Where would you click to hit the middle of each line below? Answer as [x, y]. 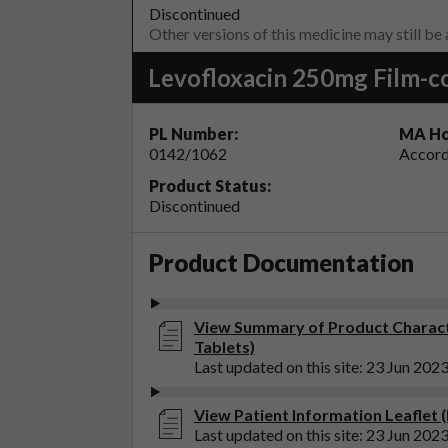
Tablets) [224, 346]
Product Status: [210, 186]
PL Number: [193, 134]
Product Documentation [281, 263]
